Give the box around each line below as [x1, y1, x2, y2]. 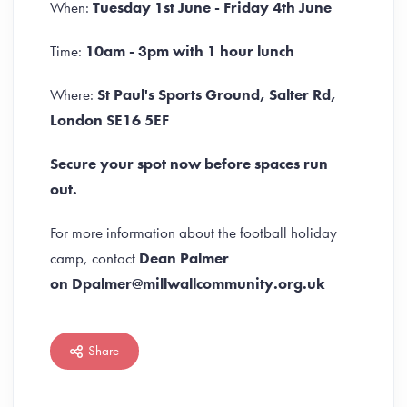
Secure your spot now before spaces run [50, 154, 328, 174]
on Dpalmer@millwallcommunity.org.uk [50, 273, 325, 293]
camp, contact [50, 248, 139, 268]
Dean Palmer [139, 248, 229, 268]
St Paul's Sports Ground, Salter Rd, [97, 84, 336, 104]
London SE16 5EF [50, 110, 169, 130]
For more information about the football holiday [50, 223, 337, 243]
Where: [50, 84, 97, 104]
